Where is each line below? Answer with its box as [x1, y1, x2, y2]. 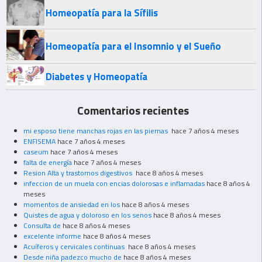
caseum [23, 146, 49, 157]
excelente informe [23, 230, 81, 242]
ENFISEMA [23, 135, 56, 147]
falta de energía [23, 156, 72, 168]
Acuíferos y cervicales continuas [23, 240, 126, 252]
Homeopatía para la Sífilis [46, 5, 158, 20]
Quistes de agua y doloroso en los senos [23, 209, 151, 220]
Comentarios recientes [77, 101, 189, 119]
